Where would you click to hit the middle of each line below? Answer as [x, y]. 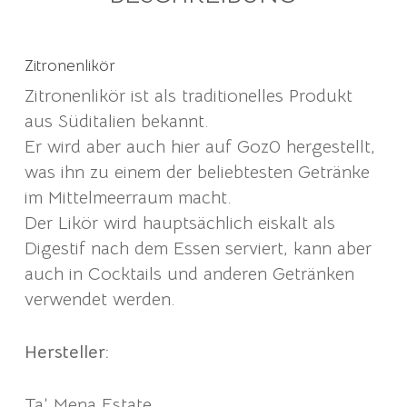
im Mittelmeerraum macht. [128, 197]
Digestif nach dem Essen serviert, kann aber [198, 248]
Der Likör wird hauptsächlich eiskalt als [179, 223]
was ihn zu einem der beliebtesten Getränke [197, 172]
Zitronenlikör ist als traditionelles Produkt [188, 95]
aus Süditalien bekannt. [116, 121]
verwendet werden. [99, 299]
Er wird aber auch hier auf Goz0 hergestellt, [199, 146]
